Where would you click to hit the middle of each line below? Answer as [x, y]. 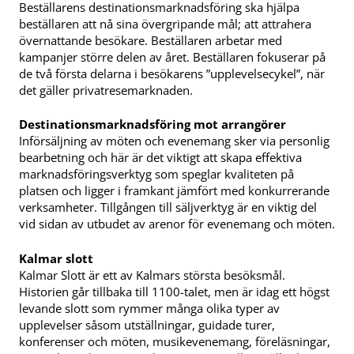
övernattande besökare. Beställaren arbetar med [151, 40]
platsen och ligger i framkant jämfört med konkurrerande [174, 191]
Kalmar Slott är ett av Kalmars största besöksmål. [152, 275]
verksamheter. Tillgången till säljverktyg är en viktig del [168, 207]
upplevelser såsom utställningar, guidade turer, [147, 325]
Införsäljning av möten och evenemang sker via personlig [174, 141]
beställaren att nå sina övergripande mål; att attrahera [165, 23]
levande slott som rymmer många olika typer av [149, 309]
